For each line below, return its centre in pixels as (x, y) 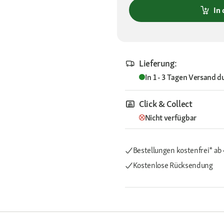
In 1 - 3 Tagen (166, 77)
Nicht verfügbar (170, 118)
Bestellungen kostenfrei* (173, 150)
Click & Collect (166, 104)
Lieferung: (158, 63)
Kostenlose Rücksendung (173, 165)
